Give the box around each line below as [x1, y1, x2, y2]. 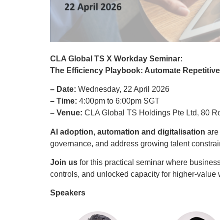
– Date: [50, 85, 78, 94]
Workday [114, 54, 147, 63]
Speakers [50, 189, 85, 197]
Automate [144, 66, 183, 75]
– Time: [50, 97, 79, 106]
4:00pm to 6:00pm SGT [79, 97, 160, 106]
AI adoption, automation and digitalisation [50, 127, 207, 136]
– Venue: [50, 109, 84, 117]
